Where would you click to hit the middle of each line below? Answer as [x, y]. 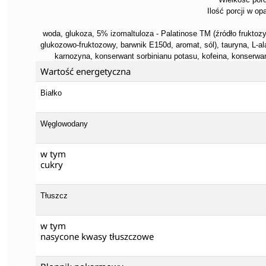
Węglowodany [64, 123]
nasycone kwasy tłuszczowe [97, 236]
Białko [51, 93]
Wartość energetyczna [85, 71]
